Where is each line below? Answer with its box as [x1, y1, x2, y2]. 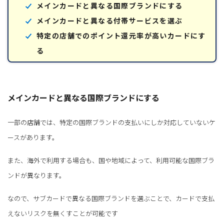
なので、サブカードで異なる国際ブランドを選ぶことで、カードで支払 [7, 193, 214, 203]
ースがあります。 [7, 132, 58, 142]
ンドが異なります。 [7, 170, 65, 180]
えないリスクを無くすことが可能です [7, 208, 118, 218]
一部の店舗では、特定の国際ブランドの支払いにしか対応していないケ [7, 117, 215, 127]
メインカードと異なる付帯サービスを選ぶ [36, 15, 183, 26]
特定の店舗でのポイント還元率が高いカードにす [36, 30, 206, 41]
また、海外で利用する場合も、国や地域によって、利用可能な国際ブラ [7, 155, 214, 165]
